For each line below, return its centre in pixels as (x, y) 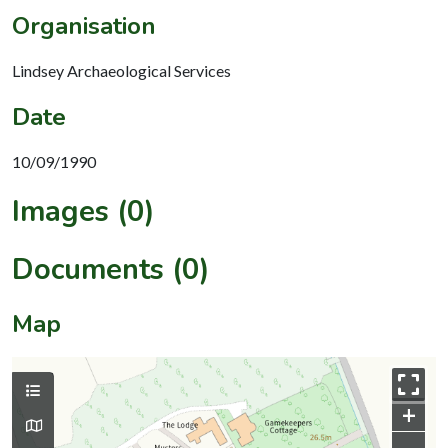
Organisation (84, 25)
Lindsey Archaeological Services (121, 70)
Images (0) (83, 211)
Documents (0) (111, 269)
